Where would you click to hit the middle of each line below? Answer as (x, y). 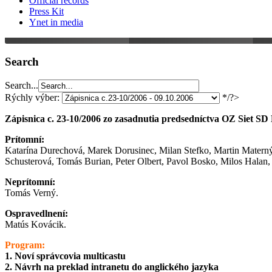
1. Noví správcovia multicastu (65, 256)
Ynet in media (56, 22)
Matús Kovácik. (36, 225)
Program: (25, 245)
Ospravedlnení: (36, 214)
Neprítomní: (30, 182)
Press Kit (46, 11)
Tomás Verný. (32, 193)
